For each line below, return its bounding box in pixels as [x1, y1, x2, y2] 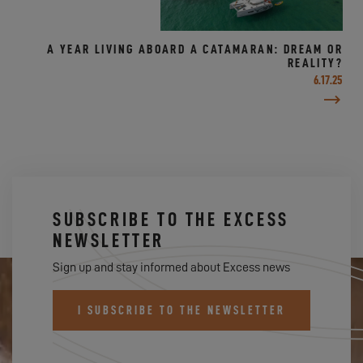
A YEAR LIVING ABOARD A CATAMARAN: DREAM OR [47, 42, 343, 56]
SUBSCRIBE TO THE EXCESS [53, 210, 289, 229]
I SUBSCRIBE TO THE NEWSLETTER [78, 305, 285, 317]
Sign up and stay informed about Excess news [53, 261, 290, 274]
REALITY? [287, 56, 343, 70]
